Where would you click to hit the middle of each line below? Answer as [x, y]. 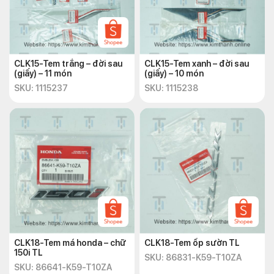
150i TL [28, 253]
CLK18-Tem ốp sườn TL [192, 243]
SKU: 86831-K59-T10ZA [193, 257]
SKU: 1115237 [41, 88]
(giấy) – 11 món [43, 73]
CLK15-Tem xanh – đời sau [197, 64]
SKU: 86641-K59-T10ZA [63, 267]
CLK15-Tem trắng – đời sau [68, 64]
